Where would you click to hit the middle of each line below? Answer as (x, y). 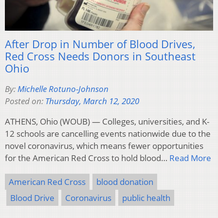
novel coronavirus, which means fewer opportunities (104, 145)
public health (146, 198)
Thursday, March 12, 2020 (92, 101)
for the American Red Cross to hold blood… (87, 158)
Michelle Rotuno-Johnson (63, 89)
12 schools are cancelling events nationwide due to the (108, 133)
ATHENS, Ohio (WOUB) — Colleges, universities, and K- (107, 121)
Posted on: (25, 101)
